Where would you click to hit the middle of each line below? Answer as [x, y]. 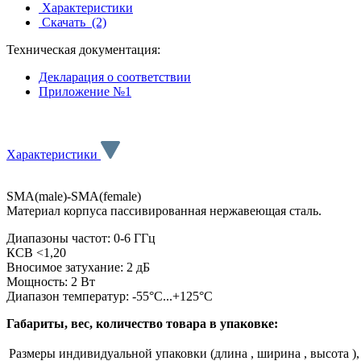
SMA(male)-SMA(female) [74, 196]
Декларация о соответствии [115, 77]
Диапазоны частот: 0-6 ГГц [81, 238]
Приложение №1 [85, 91]
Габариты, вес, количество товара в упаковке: [142, 323]
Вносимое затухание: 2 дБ [78, 267]
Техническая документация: [83, 49]
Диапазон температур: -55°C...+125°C [110, 296]
